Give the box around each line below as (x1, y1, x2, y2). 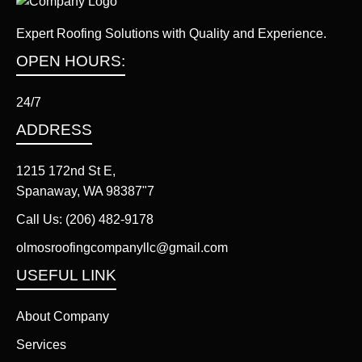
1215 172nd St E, (16, 163, 116, 178)
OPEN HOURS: (16, 52, 125, 69)
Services (16, 337, 66, 351)
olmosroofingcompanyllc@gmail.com (16, 240, 228, 255)
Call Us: (16, 212, 65, 226)
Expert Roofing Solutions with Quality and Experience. (16, 26, 326, 40)
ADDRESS (16, 120, 92, 138)
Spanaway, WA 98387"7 (16, 183, 154, 198)
